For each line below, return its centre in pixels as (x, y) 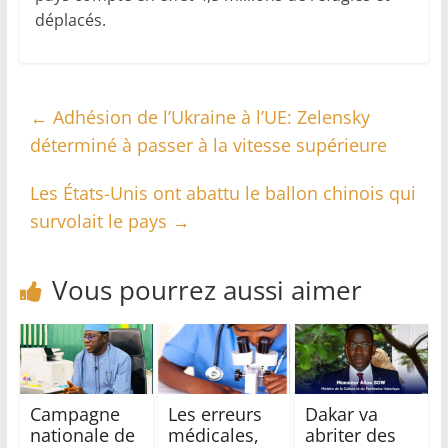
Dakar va (342, 414)
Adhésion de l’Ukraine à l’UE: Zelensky (208, 117)
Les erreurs (214, 414)
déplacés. (70, 20)
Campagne (74, 414)
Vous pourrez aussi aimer (206, 290)
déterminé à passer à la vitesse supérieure (208, 145)
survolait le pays (100, 221)
